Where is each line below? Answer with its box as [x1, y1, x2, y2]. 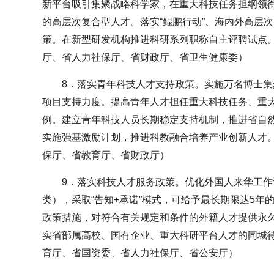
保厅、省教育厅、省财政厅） [42, 149, 169, 160]
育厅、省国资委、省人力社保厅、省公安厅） [42, 247, 238, 258]
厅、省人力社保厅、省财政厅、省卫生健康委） [42, 51, 248, 62]
